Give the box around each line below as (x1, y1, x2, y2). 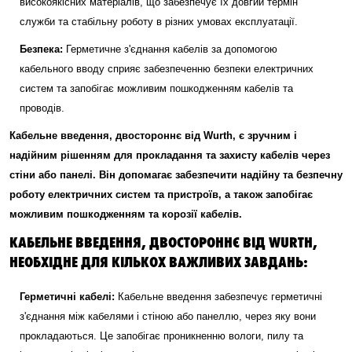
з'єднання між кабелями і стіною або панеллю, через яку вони (20, 310, 316, 322)
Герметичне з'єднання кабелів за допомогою (63, 43, 277, 55)
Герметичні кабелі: (20, 291, 115, 302)
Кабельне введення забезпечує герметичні (115, 291, 322, 302)
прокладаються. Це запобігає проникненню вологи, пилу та (20, 330, 303, 342)
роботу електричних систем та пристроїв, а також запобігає (9, 189, 313, 200)
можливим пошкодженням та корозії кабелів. (9, 208, 242, 220)
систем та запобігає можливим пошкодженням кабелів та (20, 82, 293, 94)
